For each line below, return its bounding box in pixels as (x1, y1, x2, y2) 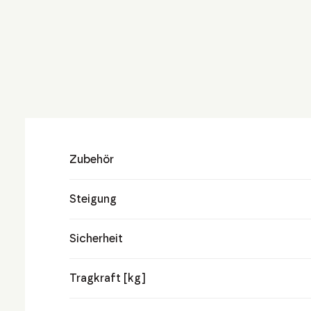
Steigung (69, 192, 117, 205)
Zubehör (69, 153, 114, 166)
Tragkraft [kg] (69, 271, 146, 285)
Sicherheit (69, 232, 123, 245)
